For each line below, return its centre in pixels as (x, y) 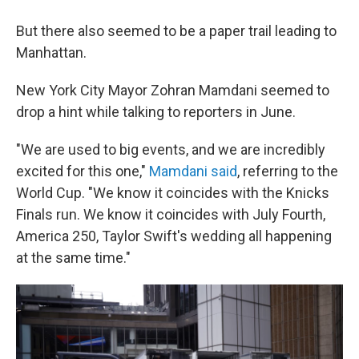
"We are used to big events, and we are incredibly (171, 150)
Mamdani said (193, 171)
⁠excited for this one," (83, 171)
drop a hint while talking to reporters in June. (156, 112)
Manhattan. (51, 53)
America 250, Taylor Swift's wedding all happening (174, 236)
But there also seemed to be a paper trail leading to (176, 31)
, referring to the (288, 171)
